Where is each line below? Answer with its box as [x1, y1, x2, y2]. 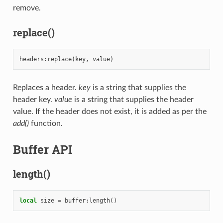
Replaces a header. [12, 84, 79, 92]
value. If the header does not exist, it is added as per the [12, 108, 207, 116]
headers [19, 56, 44, 63]
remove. [12, 4, 41, 12]
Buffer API [12, 141, 72, 158]
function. [28, 119, 63, 128]
